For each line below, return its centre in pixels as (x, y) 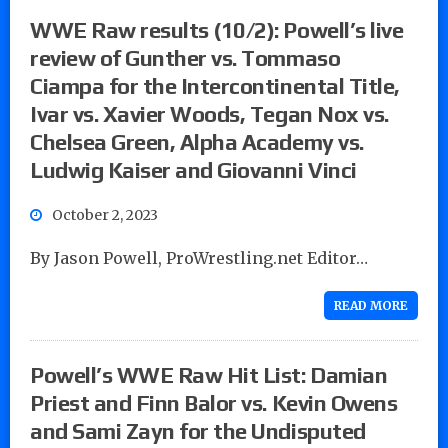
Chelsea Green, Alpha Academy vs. (197, 141)
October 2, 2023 (105, 214)
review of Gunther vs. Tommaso (185, 57)
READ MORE (371, 305)
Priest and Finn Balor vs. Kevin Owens (214, 402)
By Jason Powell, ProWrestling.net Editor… (199, 257)
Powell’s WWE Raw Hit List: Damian (209, 374)
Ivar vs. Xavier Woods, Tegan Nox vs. (209, 113)
